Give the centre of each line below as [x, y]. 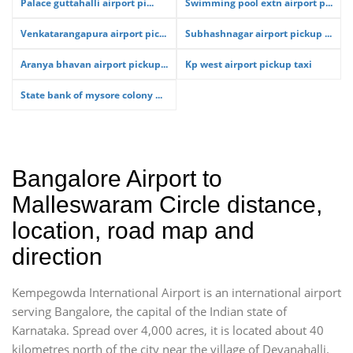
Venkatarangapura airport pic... [93, 33]
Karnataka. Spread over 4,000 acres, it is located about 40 [168, 330]
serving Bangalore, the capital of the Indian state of [149, 311]
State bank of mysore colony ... [91, 95]
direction [57, 256]
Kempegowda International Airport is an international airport [176, 292]
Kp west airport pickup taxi [249, 64]
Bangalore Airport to [117, 178]
